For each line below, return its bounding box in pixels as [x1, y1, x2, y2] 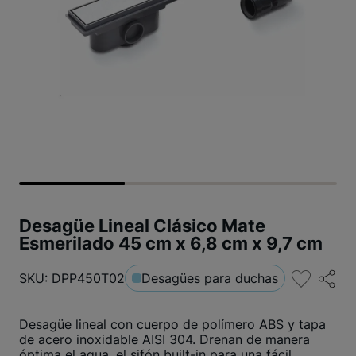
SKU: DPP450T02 [19, 270, 125, 286]
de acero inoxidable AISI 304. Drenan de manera [19, 331, 310, 347]
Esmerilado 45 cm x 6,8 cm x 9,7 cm [19, 233, 323, 253]
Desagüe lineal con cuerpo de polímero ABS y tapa [19, 316, 326, 332]
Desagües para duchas [141, 270, 278, 286]
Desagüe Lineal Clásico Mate [19, 215, 265, 236]
